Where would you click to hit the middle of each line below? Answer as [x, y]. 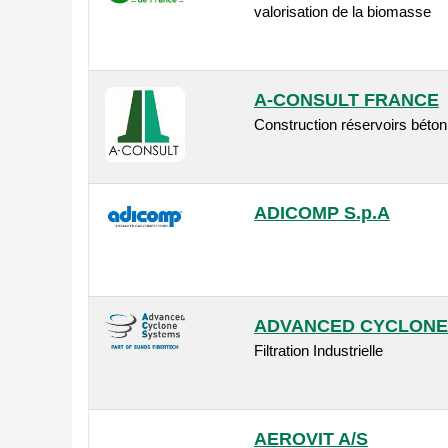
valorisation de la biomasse [342, 12]
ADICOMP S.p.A [322, 213]
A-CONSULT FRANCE [346, 100]
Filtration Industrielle [318, 351]
